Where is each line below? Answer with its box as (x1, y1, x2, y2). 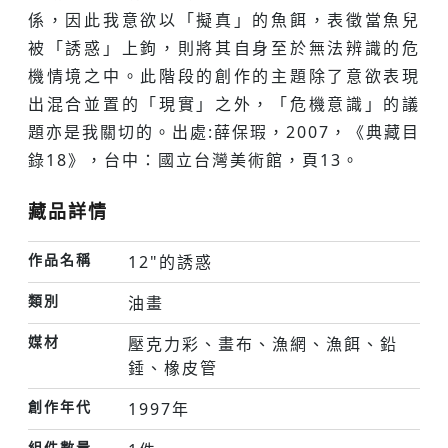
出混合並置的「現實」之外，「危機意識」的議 (28, 93, 420, 115)
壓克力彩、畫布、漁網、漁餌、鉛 (128, 333, 398, 355)
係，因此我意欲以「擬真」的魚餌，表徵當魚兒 (28, 9, 420, 31)
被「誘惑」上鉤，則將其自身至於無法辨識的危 (28, 37, 420, 59)
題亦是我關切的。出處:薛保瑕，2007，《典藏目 (28, 121, 420, 143)
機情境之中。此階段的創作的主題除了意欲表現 (28, 65, 420, 87)
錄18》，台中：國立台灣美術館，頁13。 (28, 149, 360, 171)
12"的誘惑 (128, 251, 213, 273)
